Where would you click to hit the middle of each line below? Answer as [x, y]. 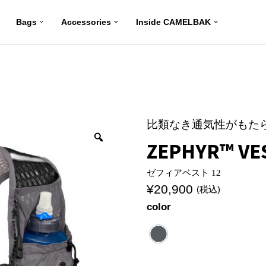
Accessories [86, 22]
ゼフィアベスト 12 [184, 172]
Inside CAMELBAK [174, 22]
